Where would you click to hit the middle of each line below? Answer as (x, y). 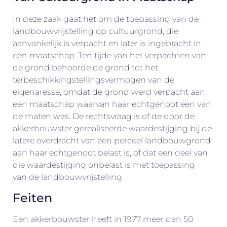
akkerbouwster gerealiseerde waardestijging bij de (112, 129)
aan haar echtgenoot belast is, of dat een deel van (110, 153)
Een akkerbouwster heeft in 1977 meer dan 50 (103, 219)
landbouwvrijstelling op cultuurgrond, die (96, 31)
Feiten (32, 198)
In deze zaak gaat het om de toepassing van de (106, 19)
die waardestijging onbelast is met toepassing (104, 165)
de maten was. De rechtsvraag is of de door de (104, 117)
